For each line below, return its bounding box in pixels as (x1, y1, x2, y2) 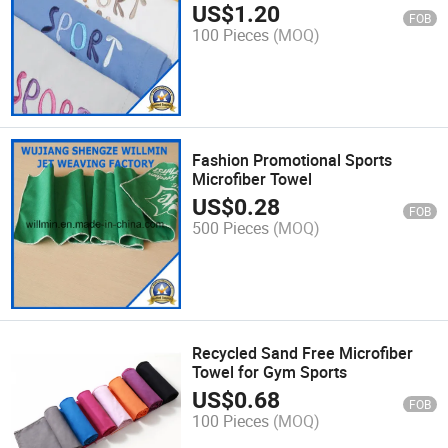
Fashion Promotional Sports (192, 148, 393, 171)
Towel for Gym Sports (192, 360, 348, 383)
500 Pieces (192, 217, 270, 240)
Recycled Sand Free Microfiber (192, 341, 414, 364)
